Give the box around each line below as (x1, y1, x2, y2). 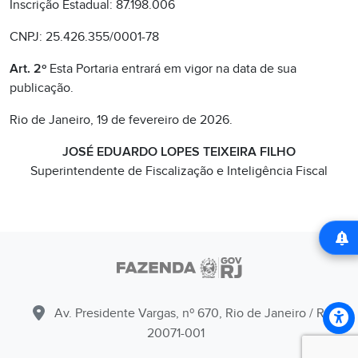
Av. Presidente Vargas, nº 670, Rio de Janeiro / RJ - (54, 305, 338, 322)
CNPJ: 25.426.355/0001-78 (10, 29, 159, 45)
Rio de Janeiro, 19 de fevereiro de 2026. (10, 112, 233, 128)
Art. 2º (10, 61, 46, 77)
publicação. (10, 80, 74, 96)
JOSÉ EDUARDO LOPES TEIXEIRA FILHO (62, 144, 296, 160)
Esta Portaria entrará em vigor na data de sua (46, 61, 296, 77)
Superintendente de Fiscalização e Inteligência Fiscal (30, 163, 328, 179)
